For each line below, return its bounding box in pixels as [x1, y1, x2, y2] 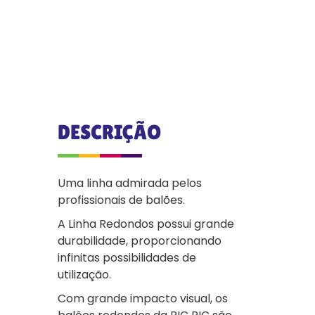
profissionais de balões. [58, 192, 185, 208]
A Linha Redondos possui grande [58, 216, 234, 232]
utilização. [58, 266, 114, 283]
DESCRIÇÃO [58, 120, 161, 143]
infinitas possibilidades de [58, 250, 196, 266]
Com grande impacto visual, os [58, 290, 228, 307]
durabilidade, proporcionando [58, 233, 221, 249]
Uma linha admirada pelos [58, 175, 202, 191]
